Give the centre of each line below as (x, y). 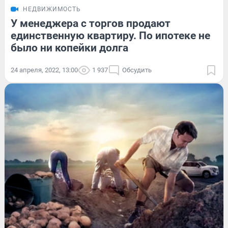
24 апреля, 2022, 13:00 (44, 70)
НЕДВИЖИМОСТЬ (52, 9)
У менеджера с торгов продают (91, 23)
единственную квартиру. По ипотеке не (110, 35)
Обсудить (137, 70)
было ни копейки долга (69, 48)
